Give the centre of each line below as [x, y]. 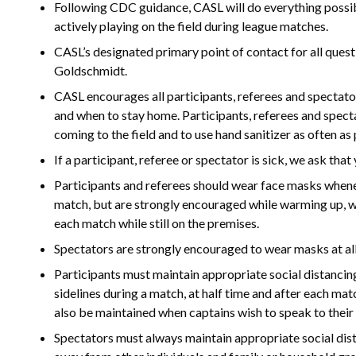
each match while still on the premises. [157, 223]
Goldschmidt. [91, 70]
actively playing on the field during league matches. [191, 26]
